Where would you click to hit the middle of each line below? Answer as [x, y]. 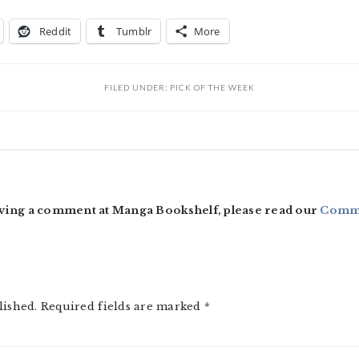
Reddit [55, 31]
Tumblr [134, 31]
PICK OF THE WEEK [212, 87]
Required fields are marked [122, 307]
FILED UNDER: [137, 87]
